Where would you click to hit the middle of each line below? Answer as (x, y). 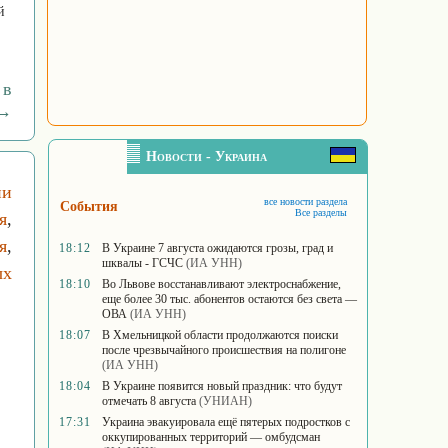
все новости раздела (305, 201)
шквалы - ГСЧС (142, 263)
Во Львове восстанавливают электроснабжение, (221, 284)
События (89, 206)
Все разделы (321, 212)
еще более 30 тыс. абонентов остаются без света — (229, 299)
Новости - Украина (206, 156)
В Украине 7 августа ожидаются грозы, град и (217, 248)
